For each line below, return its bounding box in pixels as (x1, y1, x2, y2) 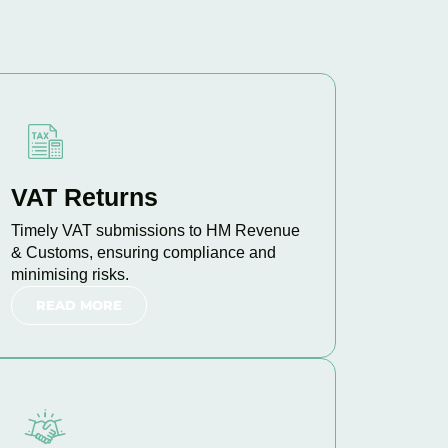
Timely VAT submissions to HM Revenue (10, 222, 300, 239)
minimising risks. (10, 266, 129, 283)
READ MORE (35, 297, 122, 313)
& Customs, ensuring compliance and (10, 244, 276, 261)
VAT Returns (10, 183, 158, 211)
